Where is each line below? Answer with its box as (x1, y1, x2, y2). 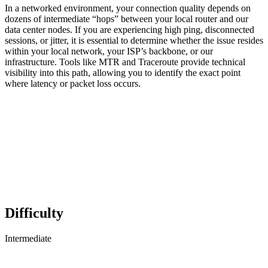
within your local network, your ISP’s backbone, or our (5, 45, 213, 56)
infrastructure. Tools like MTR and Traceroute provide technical (5, 56, 245, 67)
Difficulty (5, 205, 63, 221)
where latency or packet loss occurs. (5, 78, 141, 89)
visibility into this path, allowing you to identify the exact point (5, 67, 240, 78)
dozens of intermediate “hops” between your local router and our (5, 13, 248, 24)
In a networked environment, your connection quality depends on (5, 2, 251, 13)
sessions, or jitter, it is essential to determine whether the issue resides (5, 35, 263, 45)
